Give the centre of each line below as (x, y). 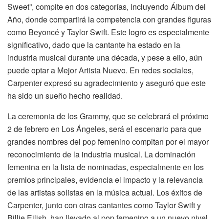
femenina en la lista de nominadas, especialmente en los (106, 167)
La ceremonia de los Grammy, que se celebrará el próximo (108, 116)
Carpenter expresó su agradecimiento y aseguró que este (107, 83)
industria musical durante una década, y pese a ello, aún (105, 57)
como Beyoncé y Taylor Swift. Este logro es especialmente (108, 32)
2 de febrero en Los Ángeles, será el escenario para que (104, 129)
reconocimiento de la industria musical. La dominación (101, 154)
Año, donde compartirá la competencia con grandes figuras (109, 19)
